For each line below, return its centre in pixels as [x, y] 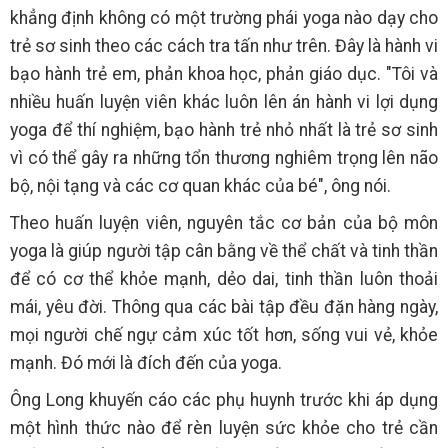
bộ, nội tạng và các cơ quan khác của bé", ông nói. [200, 186]
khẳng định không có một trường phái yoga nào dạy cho [224, 18]
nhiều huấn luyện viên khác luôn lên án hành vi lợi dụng [224, 102]
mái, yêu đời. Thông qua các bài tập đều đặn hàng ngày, [224, 307]
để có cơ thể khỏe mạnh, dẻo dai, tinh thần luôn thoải [224, 279]
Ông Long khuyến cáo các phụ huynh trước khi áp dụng [224, 400]
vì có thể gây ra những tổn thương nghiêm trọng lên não [224, 158]
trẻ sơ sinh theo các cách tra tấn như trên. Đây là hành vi [224, 46]
